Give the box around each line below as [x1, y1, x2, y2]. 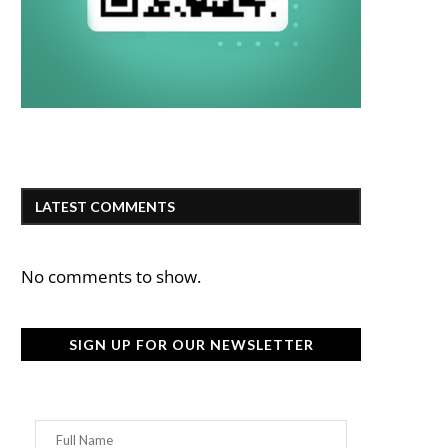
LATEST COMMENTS [35, 198, 175, 216]
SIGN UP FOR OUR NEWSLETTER [68, 336, 314, 354]
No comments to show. [21, 265, 201, 289]
